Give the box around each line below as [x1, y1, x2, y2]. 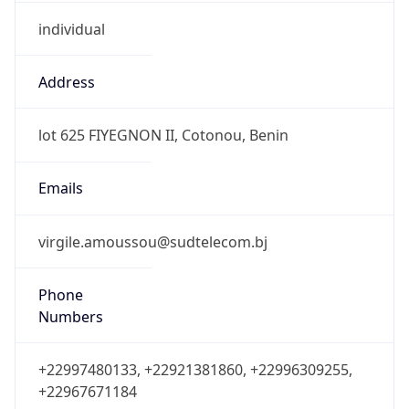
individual [37, 18, 105, 39]
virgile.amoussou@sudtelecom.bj [37, 231, 267, 252]
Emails [37, 178, 83, 199]
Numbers [37, 306, 103, 327]
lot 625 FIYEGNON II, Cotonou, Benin [37, 125, 288, 146]
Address [37, 71, 95, 92]
